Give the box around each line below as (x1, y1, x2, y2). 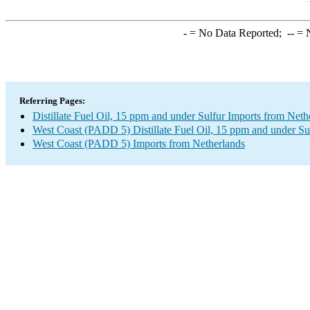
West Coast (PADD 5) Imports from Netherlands (33, 138, 245, 149)
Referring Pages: (19, 95, 85, 106)
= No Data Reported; (186, 27, 287, 39)
